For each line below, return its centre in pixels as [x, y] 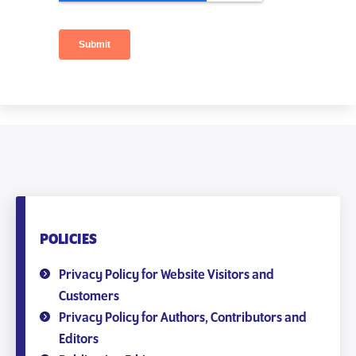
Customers [89, 296]
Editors [79, 339]
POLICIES [68, 240]
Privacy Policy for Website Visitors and [166, 275]
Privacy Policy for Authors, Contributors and [183, 318]
